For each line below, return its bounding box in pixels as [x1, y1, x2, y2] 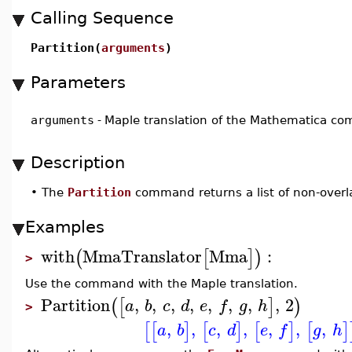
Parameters [31, 72, 126, 92]
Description [31, 152, 125, 172]
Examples [25, 217, 104, 236]
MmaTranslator [82, 241, 202, 270]
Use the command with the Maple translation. [25, 277, 298, 290]
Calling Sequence [31, 8, 174, 27]
